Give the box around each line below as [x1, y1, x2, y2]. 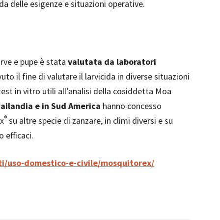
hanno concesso [101, 100, 162, 111]
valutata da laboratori [68, 56, 156, 67]
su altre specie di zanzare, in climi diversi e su [7, 115, 173, 126]
